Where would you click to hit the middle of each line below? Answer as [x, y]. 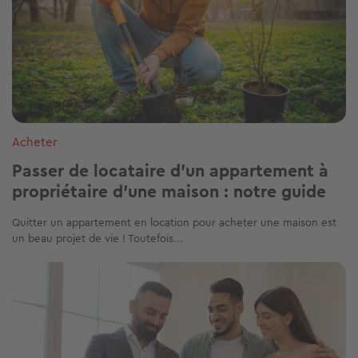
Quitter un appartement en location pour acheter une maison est [174, 222]
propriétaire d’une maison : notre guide [169, 191]
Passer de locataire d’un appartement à [170, 170]
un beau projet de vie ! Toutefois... [97, 238]
